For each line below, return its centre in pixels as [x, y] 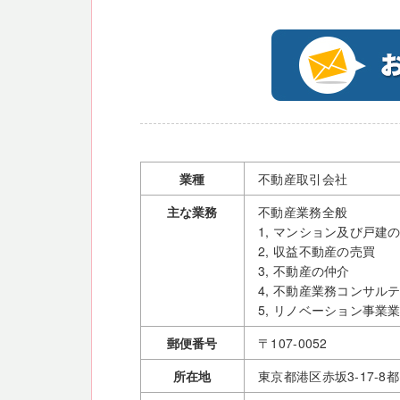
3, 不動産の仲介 [304, 271]
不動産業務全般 [303, 212]
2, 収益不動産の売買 [317, 251]
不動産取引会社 [303, 179]
